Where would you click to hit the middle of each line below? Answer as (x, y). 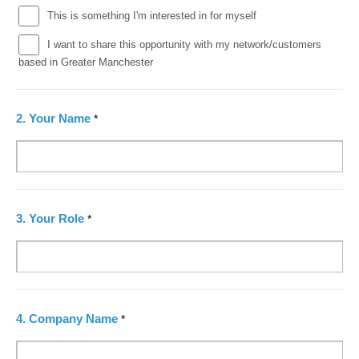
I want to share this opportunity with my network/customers (184, 44)
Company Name (75, 319)
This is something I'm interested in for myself (151, 15)
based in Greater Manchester (85, 63)
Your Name (61, 119)
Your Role (58, 219)
